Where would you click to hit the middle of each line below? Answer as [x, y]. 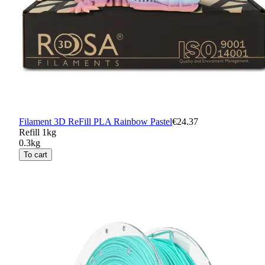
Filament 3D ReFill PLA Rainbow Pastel [96, 121]
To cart [35, 154]
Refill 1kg [38, 132]
